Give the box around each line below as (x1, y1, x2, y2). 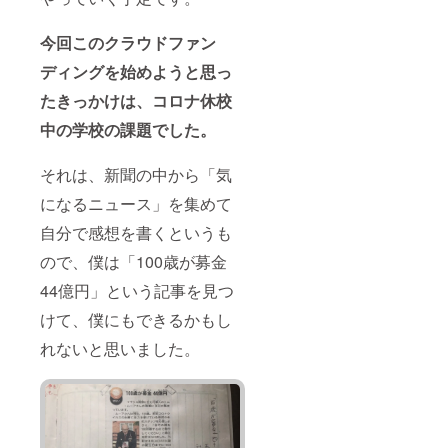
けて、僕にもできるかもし (40, 308, 232, 332)
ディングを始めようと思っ (40, 60, 232, 84)
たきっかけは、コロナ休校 (40, 89, 232, 113)
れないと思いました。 (40, 337, 200, 361)
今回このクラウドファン (40, 31, 216, 55)
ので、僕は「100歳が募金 (40, 250, 227, 274)
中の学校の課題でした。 (40, 118, 216, 142)
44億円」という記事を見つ (40, 279, 234, 303)
